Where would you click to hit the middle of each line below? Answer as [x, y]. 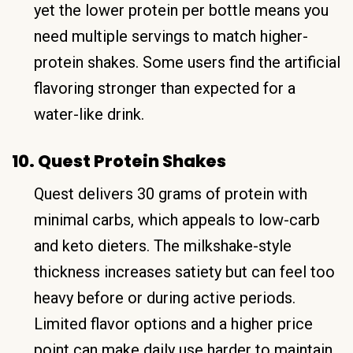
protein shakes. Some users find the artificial [187, 62]
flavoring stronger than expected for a [165, 88]
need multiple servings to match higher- [171, 36]
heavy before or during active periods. [165, 297]
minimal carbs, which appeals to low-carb [177, 219]
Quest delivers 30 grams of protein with [171, 193]
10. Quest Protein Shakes [119, 161]
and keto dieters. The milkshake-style [163, 245]
